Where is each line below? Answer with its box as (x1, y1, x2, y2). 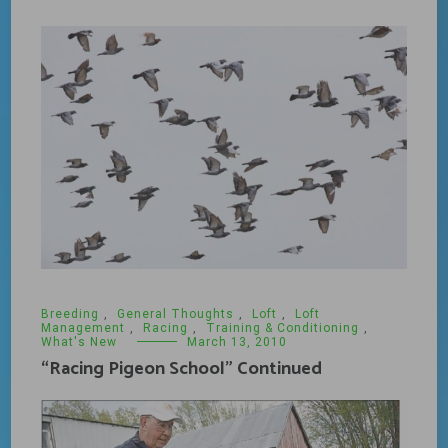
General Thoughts (117, 307, 235, 322)
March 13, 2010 (187, 335, 288, 350)
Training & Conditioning (206, 321, 360, 336)
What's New (41, 335, 118, 350)
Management (41, 321, 126, 336)
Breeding (41, 307, 100, 322)
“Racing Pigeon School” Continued (41, 354, 323, 385)
